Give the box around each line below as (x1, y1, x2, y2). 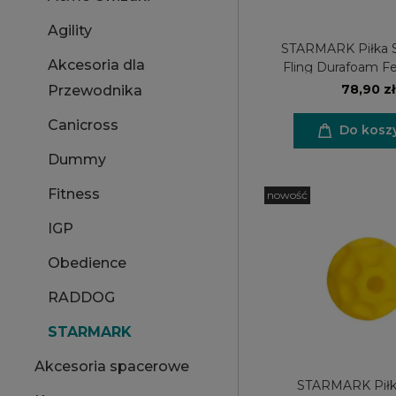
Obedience (48, 255, 126, 271)
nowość (267, 187, 308, 202)
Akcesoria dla (48, 57, 145, 73)
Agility (48, 22, 92, 39)
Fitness (48, 186, 100, 202)
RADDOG (48, 289, 115, 306)
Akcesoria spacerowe (34, 358, 189, 375)
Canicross (48, 117, 118, 133)
